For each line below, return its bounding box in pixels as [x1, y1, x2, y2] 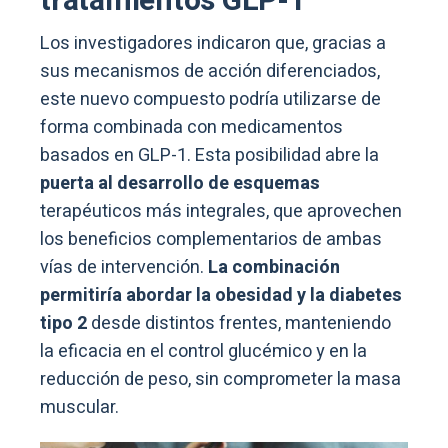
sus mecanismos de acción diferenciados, [40, 57, 380, 85]
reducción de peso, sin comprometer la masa [40, 365, 401, 393]
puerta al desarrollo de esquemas [40, 169, 320, 197]
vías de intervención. [40, 253, 208, 281]
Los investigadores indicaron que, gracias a [40, 29, 386, 57]
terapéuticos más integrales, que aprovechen [40, 197, 402, 225]
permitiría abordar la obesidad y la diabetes [40, 281, 402, 309]
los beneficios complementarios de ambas [40, 225, 382, 253]
